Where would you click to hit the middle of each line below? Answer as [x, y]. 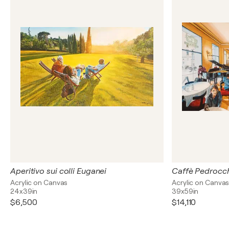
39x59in [185, 191]
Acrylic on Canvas [39, 182]
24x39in [24, 191]
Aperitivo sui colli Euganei [59, 171]
